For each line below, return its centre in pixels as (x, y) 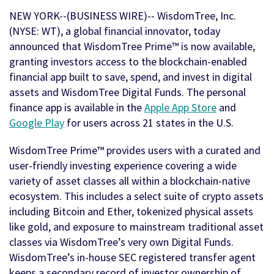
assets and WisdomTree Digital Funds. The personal (128, 92)
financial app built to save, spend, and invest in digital (131, 77)
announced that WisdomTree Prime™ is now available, (132, 46)
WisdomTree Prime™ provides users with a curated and (135, 150)
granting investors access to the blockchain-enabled (128, 62)
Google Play (37, 123)
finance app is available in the (77, 108)
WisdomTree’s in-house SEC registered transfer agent (132, 257)
